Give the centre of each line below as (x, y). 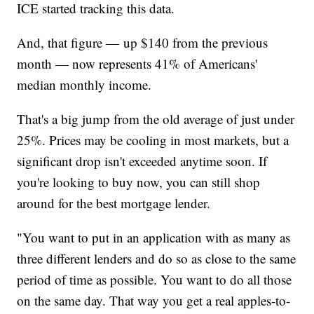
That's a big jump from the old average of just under (156, 118)
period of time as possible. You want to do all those (155, 279)
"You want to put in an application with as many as (154, 237)
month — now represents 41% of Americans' (137, 63)
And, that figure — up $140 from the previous (143, 42)
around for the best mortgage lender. (114, 203)
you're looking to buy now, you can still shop (139, 182)
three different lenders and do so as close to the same (157, 258)
